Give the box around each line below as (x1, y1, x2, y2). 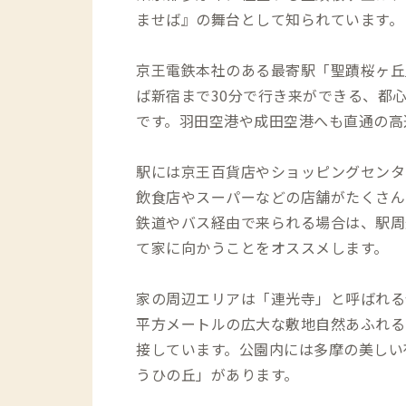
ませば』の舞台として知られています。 (136, 7, 403, 30)
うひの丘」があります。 (136, 362, 299, 385)
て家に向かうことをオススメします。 (136, 236, 389, 258)
